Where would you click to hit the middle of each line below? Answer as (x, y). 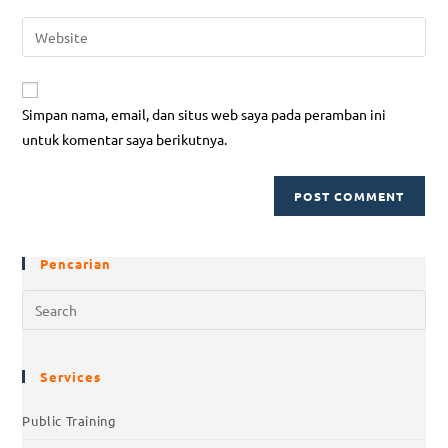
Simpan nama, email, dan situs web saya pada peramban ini (204, 114)
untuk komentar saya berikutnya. (125, 139)
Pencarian (76, 264)
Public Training (69, 421)
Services (71, 377)
